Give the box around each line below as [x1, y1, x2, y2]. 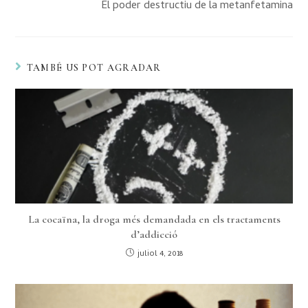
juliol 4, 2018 [137, 247, 183, 262]
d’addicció [131, 228, 177, 242]
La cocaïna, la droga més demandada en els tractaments [27, 212, 280, 227]
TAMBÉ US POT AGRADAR [26, 62, 162, 74]
